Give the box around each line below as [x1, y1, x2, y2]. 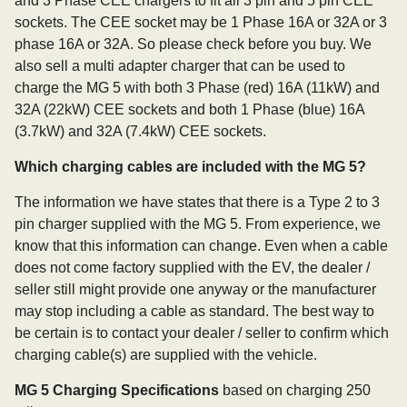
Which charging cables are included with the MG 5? [15, 159, 366, 174]
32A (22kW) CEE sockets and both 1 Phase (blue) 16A [15, 102, 364, 117]
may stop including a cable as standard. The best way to [15, 303, 374, 319]
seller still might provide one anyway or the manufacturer [15, 282, 376, 297]
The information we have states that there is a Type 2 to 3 [15, 194, 380, 210]
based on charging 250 [219, 382, 371, 398]
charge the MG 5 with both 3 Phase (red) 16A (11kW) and [15, 80, 380, 95]
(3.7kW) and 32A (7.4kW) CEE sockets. [15, 124, 266, 139]
